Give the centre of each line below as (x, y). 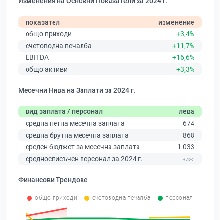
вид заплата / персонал (64, 112)
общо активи (47, 69)
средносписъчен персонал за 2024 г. (84, 159)
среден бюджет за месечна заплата (83, 147)
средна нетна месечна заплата (75, 124)
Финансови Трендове (53, 180)
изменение (176, 22)
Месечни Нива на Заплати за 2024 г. (77, 91)
